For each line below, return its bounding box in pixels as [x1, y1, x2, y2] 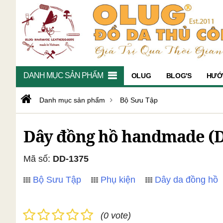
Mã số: [23, 153, 53, 164]
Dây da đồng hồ [155, 174, 218, 185]
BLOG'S [166, 71, 192, 80]
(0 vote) [101, 210, 131, 221]
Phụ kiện [101, 174, 135, 185]
